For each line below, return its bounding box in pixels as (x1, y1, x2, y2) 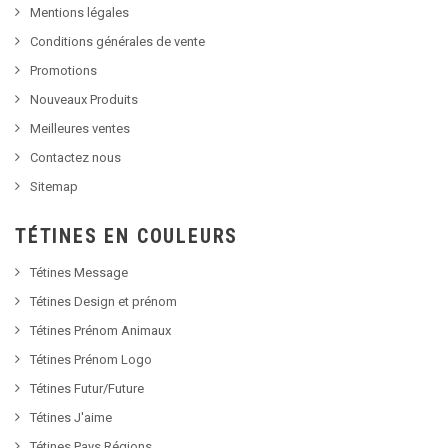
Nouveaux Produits (30, 92, 138, 108)
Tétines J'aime (30, 410, 112, 426)
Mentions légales (30, 5, 129, 21)
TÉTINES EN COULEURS (15, 224, 239, 249)
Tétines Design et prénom (30, 294, 177, 310)
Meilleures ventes (30, 121, 130, 137)
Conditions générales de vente (30, 34, 205, 50)
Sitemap (30, 179, 78, 195)
